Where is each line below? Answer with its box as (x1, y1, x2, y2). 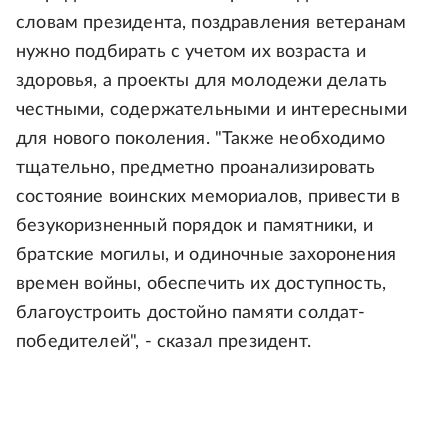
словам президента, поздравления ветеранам (16, 14, 407, 32)
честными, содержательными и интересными (16, 101, 408, 119)
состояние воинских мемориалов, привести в (16, 188, 401, 206)
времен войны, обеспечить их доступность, (16, 275, 387, 293)
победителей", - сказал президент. (16, 333, 311, 351)
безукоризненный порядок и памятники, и (16, 217, 373, 235)
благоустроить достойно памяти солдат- (16, 304, 366, 322)
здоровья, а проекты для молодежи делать (16, 72, 388, 90)
